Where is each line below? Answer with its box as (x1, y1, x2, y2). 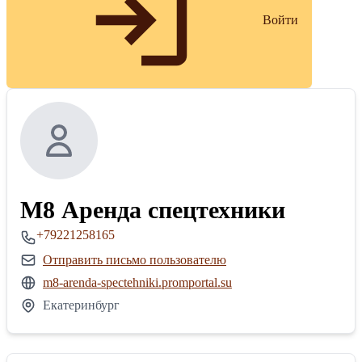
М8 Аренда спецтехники (20, 196, 285, 224)
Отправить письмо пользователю (43, 253, 226, 267)
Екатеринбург (43, 298, 120, 313)
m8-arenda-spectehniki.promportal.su (43, 276, 232, 290)
